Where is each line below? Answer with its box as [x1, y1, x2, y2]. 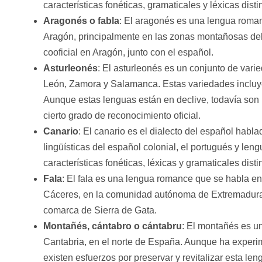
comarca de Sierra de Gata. [43, 205, 157, 216]
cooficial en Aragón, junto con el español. [43, 47, 213, 58]
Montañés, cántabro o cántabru [43, 221, 182, 232]
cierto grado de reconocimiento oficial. [43, 111, 201, 121]
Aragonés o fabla [43, 16, 119, 26]
